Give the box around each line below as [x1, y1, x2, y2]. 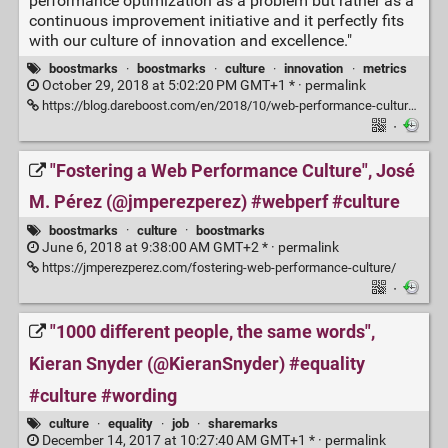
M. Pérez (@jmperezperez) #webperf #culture [28, 191, 400, 214]
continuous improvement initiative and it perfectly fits [28, 10, 404, 30]
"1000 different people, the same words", [49, 321, 375, 344]
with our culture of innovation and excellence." [28, 30, 352, 50]
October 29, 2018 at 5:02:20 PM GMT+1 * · [38, 77, 305, 95]
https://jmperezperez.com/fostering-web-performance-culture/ [38, 259, 396, 275]
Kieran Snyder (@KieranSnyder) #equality [28, 353, 365, 376]
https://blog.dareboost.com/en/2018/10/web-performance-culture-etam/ [38, 98, 408, 114]
